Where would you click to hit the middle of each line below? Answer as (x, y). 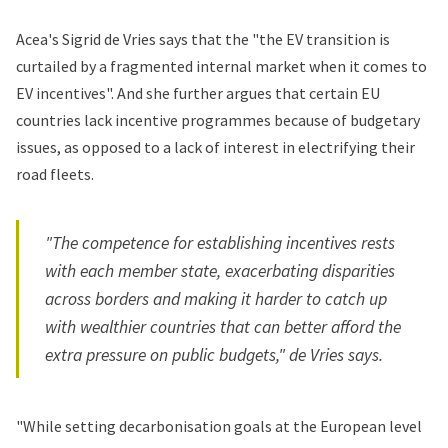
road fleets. (55, 174)
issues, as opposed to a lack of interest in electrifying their (215, 147)
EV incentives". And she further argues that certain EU (198, 93)
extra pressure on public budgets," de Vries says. (214, 354)
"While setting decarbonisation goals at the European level (219, 425)
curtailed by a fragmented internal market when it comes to (221, 66)
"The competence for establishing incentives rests (220, 242)
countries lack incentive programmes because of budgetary (218, 120)
